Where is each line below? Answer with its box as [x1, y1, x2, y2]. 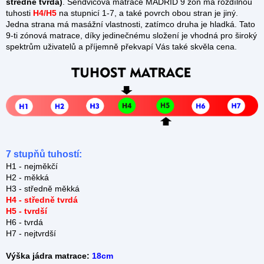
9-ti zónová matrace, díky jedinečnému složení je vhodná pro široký [6, 31, 257, 40]
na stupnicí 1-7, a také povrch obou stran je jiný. [57, 8, 238, 18]
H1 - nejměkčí [6, 161, 58, 171]
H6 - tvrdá [6, 217, 43, 227]
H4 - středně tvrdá [6, 194, 78, 204]
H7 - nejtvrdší [6, 228, 56, 238]
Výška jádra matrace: [6, 250, 92, 260]
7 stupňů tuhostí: [6, 148, 82, 159]
